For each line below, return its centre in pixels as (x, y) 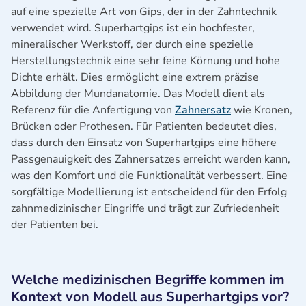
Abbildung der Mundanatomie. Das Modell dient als (138, 94)
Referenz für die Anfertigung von (93, 110)
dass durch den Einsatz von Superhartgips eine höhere (144, 143)
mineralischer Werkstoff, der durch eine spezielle (132, 44)
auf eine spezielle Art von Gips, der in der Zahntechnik (144, 12)
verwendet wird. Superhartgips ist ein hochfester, (133, 28)
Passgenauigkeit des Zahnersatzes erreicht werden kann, (151, 159)
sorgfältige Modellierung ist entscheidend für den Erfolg (149, 192)
